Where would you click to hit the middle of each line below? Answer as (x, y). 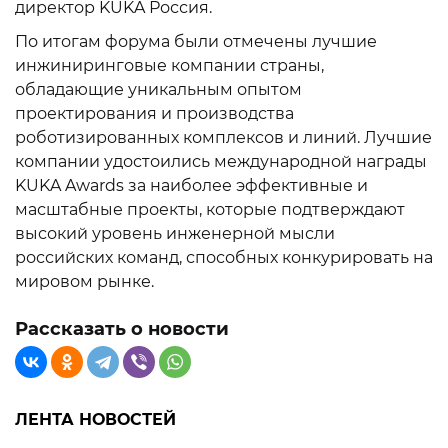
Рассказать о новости (122, 329)
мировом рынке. (84, 281)
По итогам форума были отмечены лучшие (196, 41)
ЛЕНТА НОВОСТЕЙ (95, 419)
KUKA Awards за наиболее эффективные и (191, 185)
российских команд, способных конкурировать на (224, 257)
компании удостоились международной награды (221, 161)
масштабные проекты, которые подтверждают (210, 209)
